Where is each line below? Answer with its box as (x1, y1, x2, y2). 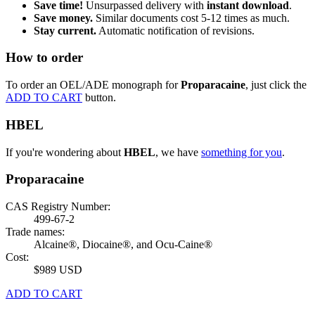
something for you (201, 146, 282, 158)
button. (85, 91, 116, 104)
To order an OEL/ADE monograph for (6, 79, 181, 91)
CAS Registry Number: (6, 200, 110, 212)
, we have (155, 146, 201, 158)
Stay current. (34, 24, 96, 37)
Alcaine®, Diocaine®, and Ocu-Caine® (34, 238, 212, 250)
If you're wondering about (6, 146, 124, 158)
